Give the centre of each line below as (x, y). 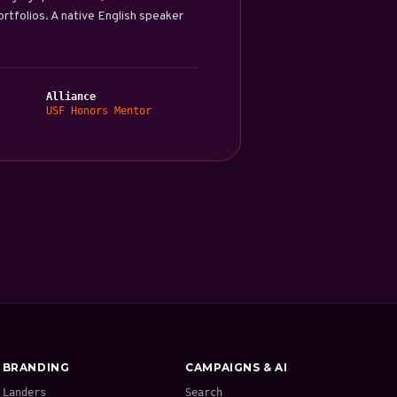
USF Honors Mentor (98, 111)
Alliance (70, 97)
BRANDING (36, 367)
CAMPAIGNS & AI (237, 367)
